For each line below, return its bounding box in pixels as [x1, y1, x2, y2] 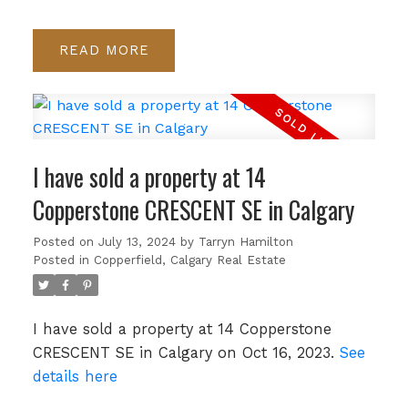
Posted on [32, 234, 98, 249]
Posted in [32, 252, 89, 267]
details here [32, 367, 117, 385]
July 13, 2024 [97, 234, 176, 249]
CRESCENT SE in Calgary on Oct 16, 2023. [32, 343, 340, 362]
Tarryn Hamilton [198, 234, 293, 249]
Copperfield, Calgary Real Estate [93, 252, 286, 267]
